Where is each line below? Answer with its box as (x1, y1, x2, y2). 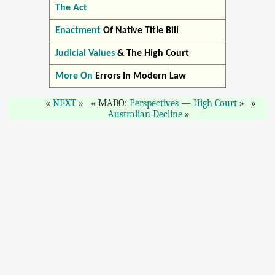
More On (55, 71, 93, 81)
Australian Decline (107, 108, 182, 120)
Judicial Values (55, 48, 115, 58)
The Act (55, 2, 87, 13)
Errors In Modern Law (92, 71, 186, 81)
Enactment (55, 25, 101, 36)
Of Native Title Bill (100, 25, 179, 36)
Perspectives (129, 97, 179, 109)
